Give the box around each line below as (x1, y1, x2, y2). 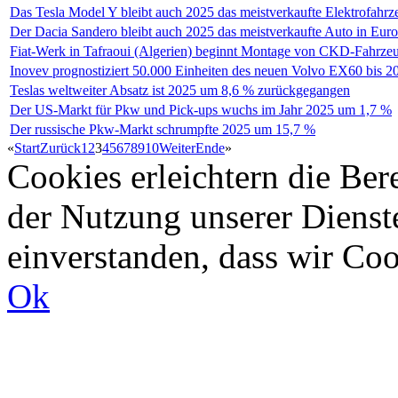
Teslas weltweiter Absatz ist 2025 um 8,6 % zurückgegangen (10, 83, 350, 98)
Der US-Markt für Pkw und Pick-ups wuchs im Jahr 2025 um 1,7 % (10, 102, 392, 117)
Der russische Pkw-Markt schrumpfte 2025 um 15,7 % (10, 122, 315, 137)
